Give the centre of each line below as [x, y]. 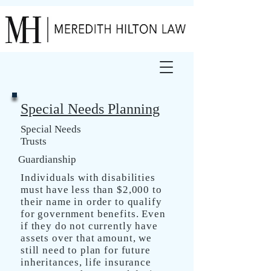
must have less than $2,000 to [91, 190]
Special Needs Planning [90, 109]
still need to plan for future [86, 250]
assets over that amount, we [86, 238]
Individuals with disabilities [88, 178]
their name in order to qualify [91, 202]
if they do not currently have [89, 226]
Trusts [34, 141]
